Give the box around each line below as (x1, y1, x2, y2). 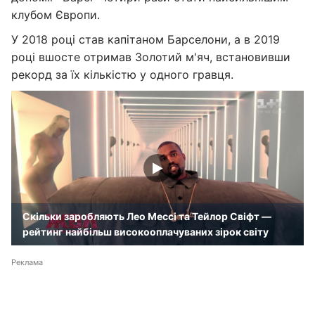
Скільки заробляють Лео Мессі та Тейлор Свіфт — (22, 210, 271, 222)
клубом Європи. (11, 8, 100, 22)
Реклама (11, 257, 43, 267)
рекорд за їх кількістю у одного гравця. (11, 67, 233, 82)
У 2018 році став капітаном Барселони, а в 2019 (11, 32, 280, 46)
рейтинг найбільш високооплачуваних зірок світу (22, 226, 269, 238)
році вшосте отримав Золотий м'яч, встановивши (11, 50, 290, 64)
